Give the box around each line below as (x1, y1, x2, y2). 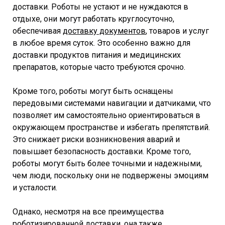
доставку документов (63, 26, 146, 36)
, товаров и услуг (146, 26, 209, 36)
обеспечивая (13, 26, 63, 36)
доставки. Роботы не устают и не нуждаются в (13, 2, 188, 12)
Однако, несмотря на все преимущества (13, 207, 164, 217)
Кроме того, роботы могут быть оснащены (13, 86, 173, 96)
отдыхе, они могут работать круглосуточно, (13, 14, 174, 24)
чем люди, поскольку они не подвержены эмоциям (13, 171, 208, 181)
